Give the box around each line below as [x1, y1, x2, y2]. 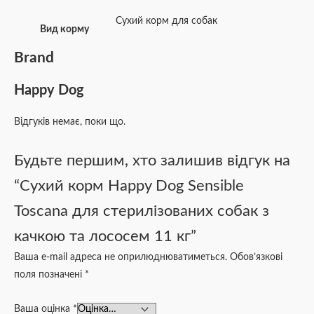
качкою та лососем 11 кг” [14, 228, 196, 244]
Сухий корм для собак [116, 15, 217, 26]
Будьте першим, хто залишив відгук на [14, 152, 290, 168]
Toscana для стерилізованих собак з [14, 203, 269, 219]
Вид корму [40, 24, 89, 34]
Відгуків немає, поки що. [14, 116, 125, 127]
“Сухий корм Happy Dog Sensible [14, 177, 244, 193]
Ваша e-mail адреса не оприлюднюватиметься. [14, 252, 227, 262]
